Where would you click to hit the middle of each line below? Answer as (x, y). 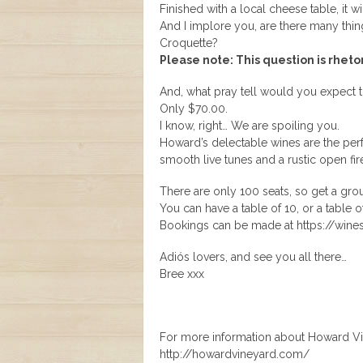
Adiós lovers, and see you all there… (253, 257)
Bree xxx (182, 274)
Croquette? (189, 43)
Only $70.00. (194, 109)
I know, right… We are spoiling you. (250, 126)
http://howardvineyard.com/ (235, 354)
